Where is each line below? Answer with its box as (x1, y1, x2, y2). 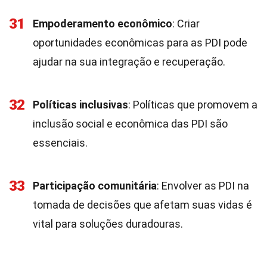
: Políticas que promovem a (128, 98, 257, 111)
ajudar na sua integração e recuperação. (33, 55, 225, 68)
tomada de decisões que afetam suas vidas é (33, 198, 252, 211)
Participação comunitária (33, 179, 157, 192)
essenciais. (33, 136, 88, 149)
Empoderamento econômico (33, 17, 172, 30)
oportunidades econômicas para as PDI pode (33, 36, 247, 49)
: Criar (172, 17, 200, 30)
